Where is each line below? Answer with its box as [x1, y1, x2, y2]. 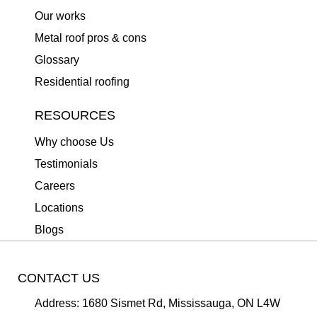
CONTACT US [18, 271, 100, 285]
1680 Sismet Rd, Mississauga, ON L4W [82, 297, 280, 309]
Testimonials [35, 158, 98, 170]
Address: [35, 297, 79, 309]
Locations [35, 202, 83, 214]
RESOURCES [35, 108, 115, 122]
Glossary [35, 54, 79, 66]
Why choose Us [35, 136, 114, 148]
